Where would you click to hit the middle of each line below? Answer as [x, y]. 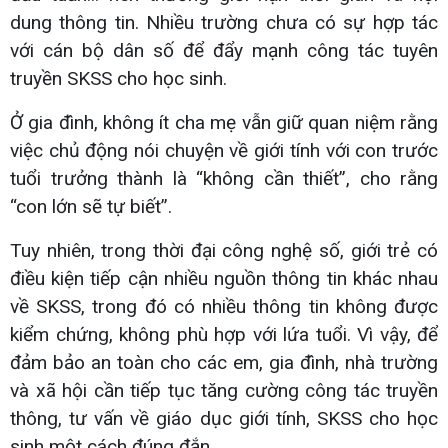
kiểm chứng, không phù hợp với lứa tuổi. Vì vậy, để [224, 334]
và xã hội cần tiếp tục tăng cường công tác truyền [224, 390]
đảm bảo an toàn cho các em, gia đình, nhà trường [224, 362]
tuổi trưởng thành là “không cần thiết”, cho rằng [224, 178]
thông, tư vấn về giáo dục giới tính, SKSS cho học [224, 418]
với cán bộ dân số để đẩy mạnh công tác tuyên [224, 50]
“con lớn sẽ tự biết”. [91, 206]
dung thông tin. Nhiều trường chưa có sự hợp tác [224, 22]
